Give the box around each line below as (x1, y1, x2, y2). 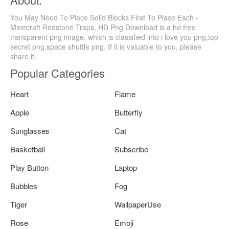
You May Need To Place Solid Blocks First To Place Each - (10, 12, 198, 22)
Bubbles (10, 180, 37, 191)
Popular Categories (10, 64, 105, 81)
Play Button (10, 162, 49, 173)
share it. (10, 51, 36, 61)
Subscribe (114, 143, 148, 154)
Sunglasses (10, 125, 50, 136)
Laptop (114, 162, 137, 173)
